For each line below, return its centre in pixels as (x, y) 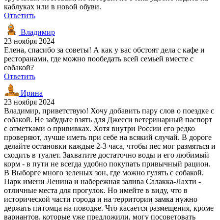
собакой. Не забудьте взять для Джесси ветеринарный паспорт (108, 119)
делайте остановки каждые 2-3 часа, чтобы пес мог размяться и (110, 146)
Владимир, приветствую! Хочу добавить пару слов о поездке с (109, 110)
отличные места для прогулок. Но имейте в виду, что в (96, 190)
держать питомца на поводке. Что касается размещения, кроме (109, 208)
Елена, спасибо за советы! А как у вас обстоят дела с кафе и (104, 50)
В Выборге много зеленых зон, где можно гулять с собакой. (104, 172)
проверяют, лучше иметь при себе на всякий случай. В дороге (108, 137)
